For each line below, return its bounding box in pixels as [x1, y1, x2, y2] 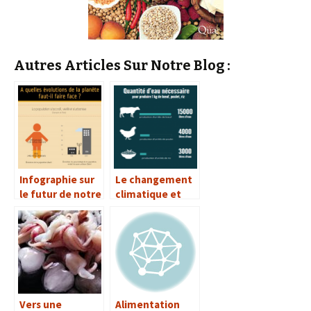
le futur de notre [19, 187, 101, 201]
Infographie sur [19, 173, 94, 187]
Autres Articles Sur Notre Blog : [14, 57, 230, 74]
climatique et [115, 187, 181, 201]
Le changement [115, 173, 192, 187]
